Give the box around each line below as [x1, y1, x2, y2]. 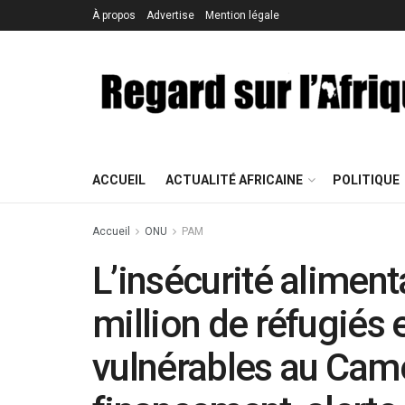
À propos [92, 9, 136, 22]
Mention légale [205, 9, 279, 22]
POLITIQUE [333, 173, 400, 187]
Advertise [146, 9, 194, 22]
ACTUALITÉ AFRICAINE [165, 173, 303, 187]
